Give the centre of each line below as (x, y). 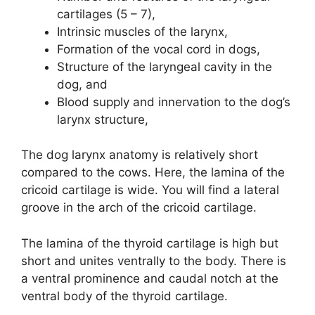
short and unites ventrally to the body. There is (154, 261)
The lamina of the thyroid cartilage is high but (150, 243)
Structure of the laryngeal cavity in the (165, 66)
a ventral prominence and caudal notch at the (150, 278)
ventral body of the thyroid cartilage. (124, 296)
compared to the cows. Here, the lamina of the (153, 173)
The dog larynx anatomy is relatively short (140, 155)
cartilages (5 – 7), (106, 14)
